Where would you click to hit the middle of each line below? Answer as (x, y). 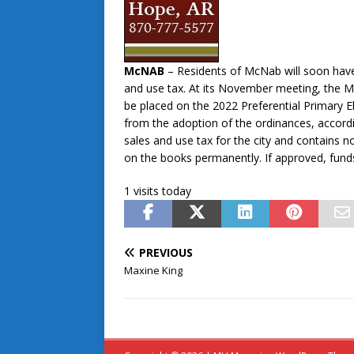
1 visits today (158, 191)
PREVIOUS (166, 253)
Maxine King (153, 271)
